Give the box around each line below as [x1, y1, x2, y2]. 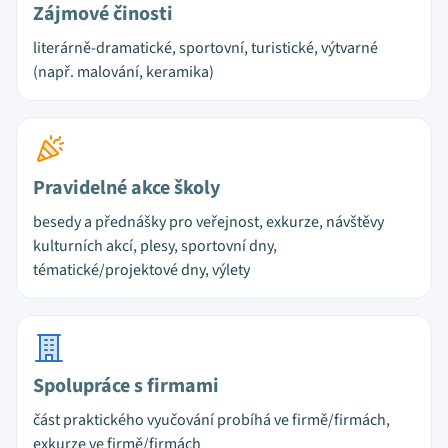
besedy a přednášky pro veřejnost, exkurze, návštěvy [33, 211, 384, 233]
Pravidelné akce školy [33, 174, 220, 202]
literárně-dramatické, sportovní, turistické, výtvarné [33, 37, 378, 59]
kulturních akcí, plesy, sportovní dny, [33, 235, 277, 257]
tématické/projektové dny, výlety [33, 259, 250, 281]
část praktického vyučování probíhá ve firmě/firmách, [33, 409, 390, 431]
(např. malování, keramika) [33, 61, 214, 83]
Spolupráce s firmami [33, 372, 219, 400]
